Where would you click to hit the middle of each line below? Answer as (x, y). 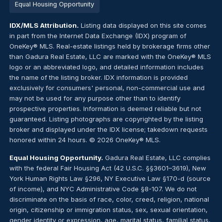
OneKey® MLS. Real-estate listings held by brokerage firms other (110, 46)
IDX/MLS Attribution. (44, 25)
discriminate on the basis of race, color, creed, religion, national (109, 199)
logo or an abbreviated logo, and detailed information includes (106, 67)
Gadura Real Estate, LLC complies (157, 158)
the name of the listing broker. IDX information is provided (98, 77)
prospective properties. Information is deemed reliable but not (105, 109)
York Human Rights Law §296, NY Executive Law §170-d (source (110, 178)
